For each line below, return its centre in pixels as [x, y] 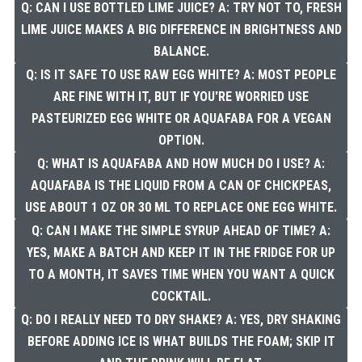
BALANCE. [181, 52]
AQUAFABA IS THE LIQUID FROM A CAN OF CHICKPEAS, [181, 186]
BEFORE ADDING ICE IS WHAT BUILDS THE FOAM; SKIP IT [181, 342]
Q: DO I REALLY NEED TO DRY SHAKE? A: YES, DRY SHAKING [181, 320]
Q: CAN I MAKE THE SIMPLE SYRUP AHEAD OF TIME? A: [181, 231]
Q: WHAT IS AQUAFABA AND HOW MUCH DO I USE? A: [181, 164]
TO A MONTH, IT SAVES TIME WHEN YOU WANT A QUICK [181, 275]
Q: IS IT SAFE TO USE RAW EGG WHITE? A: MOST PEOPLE [181, 75]
